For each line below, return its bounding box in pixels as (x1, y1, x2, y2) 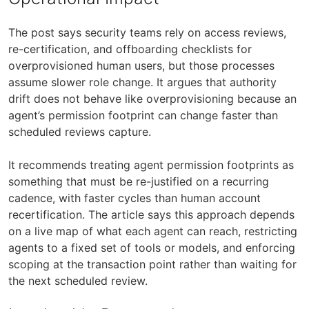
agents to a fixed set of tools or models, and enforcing (8, 240, 295, 255)
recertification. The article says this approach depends (8, 207, 295, 221)
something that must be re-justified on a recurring (8, 174, 269, 188)
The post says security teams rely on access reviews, (8, 25, 286, 39)
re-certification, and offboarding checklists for (8, 41, 252, 56)
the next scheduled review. (8, 273, 148, 288)
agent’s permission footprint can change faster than (8, 108, 278, 122)
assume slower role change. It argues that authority (8, 74, 277, 89)
